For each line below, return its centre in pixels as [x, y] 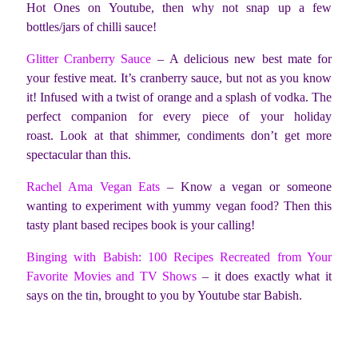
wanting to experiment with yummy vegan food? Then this [179, 205]
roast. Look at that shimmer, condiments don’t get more [179, 135]
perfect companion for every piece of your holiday [179, 116]
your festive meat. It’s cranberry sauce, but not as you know [179, 78]
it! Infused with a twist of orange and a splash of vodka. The [179, 97]
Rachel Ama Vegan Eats [93, 186]
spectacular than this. [79, 154]
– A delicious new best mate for [242, 58]
